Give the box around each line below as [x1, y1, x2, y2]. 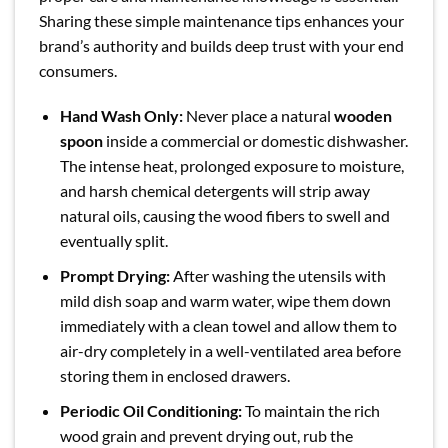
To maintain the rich [241, 400, 380, 420]
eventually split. [59, 231, 168, 251]
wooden [333, 106, 392, 126]
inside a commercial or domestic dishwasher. [102, 131, 408, 151]
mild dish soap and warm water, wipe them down [59, 290, 391, 310]
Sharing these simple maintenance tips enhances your [39, 10, 404, 30]
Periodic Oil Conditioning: [59, 400, 242, 420]
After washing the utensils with [169, 265, 386, 285]
